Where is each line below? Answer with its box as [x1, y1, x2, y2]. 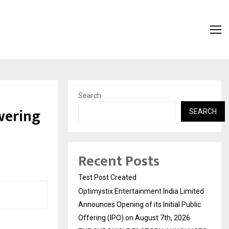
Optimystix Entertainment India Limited [78, 187, 204, 195]
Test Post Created [78, 173, 136, 181]
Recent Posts [78, 149, 159, 173]
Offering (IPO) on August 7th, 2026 [78, 213, 190, 222]
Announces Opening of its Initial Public [78, 200, 201, 209]
